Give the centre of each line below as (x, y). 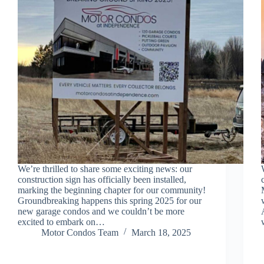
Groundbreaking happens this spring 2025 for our (110, 200)
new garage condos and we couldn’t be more (101, 211)
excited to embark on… (61, 222)
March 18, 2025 (161, 232)
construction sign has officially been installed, (102, 179)
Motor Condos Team (80, 232)
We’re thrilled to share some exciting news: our (105, 169)
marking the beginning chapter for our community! (112, 190)
